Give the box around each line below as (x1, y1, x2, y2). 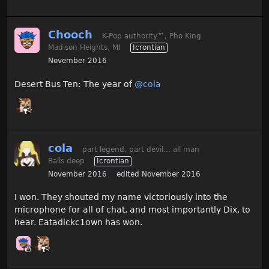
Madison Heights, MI (48, 43, 121, 52)
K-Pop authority (102, 32, 157, 41)
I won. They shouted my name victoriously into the (14, 192, 228, 202)
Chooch (48, 28, 92, 41)
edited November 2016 (116, 169, 201, 178)
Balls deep (48, 156, 85, 165)
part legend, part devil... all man (82, 145, 199, 154)
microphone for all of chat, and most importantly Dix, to (14, 205, 250, 215)
